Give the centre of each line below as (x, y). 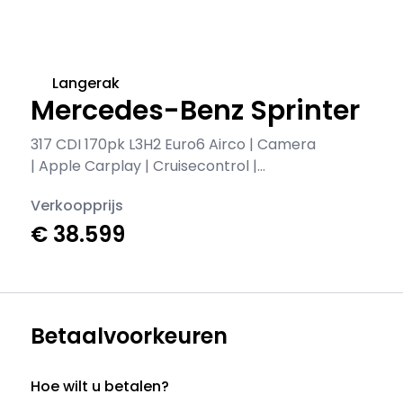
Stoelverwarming (92, 188)
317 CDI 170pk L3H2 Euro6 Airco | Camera (174, 144)
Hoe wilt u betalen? (100, 386)
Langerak (86, 83)
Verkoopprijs (77, 206)
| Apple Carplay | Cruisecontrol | (144, 166)
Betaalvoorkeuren (130, 336)
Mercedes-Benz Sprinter (196, 111)
